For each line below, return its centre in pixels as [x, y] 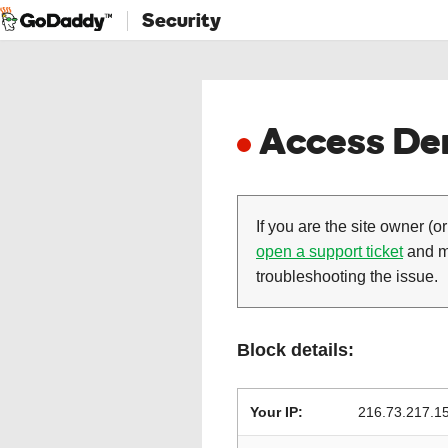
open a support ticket [329, 251]
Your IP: [276, 412]
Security [181, 19]
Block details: [295, 350]
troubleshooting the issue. [347, 276]
